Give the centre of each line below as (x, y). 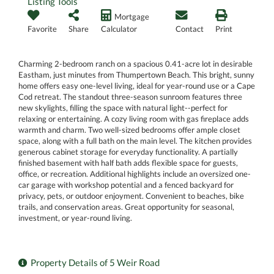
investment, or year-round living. (75, 218)
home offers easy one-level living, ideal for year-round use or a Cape (137, 86)
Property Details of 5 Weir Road (95, 263)
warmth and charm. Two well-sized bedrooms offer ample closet (129, 130)
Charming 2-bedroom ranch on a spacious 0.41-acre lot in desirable (135, 64)
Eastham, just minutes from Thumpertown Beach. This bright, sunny (136, 75)
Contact (189, 29)
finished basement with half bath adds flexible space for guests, (128, 163)
